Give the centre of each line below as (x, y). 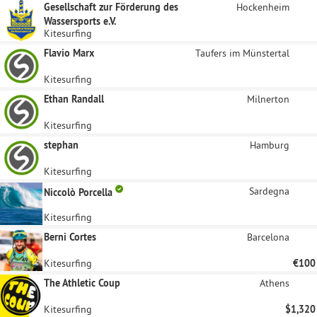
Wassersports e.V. (80, 21)
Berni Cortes (70, 237)
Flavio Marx (69, 53)
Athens (275, 283)
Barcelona (268, 237)
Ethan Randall (74, 99)
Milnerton (268, 99)
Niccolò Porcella (80, 192)
